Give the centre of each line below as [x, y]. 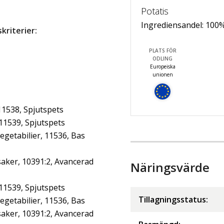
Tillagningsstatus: [173, 199]
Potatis [155, 11]
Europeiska [162, 66]
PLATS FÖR [162, 50]
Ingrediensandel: [173, 25]
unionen [162, 74]
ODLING [163, 58]
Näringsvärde [170, 167]
